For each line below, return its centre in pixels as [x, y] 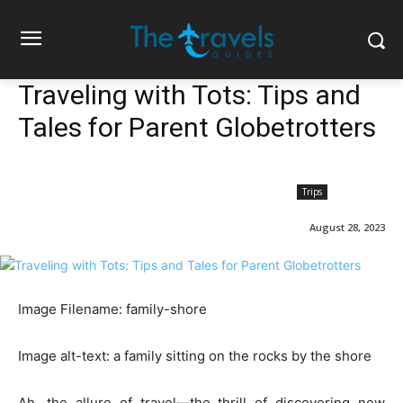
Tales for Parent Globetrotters [197, 127]
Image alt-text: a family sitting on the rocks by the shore [195, 356]
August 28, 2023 [347, 228]
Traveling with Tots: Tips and [189, 95]
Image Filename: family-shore [112, 309]
